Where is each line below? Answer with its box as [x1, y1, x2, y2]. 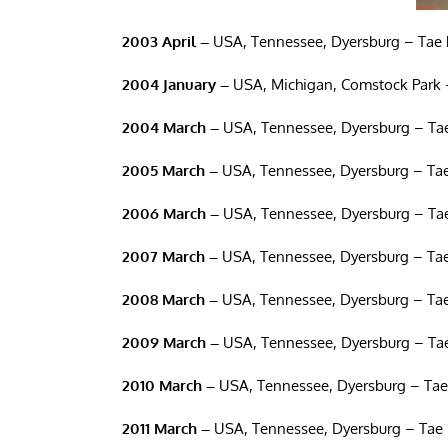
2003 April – [121, 32, 209, 51]
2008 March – [121, 290, 218, 309]
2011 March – [121, 419, 210, 438]
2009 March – [121, 333, 219, 352]
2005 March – [121, 161, 218, 180]
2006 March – [121, 204, 219, 223]
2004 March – [121, 118, 219, 137]
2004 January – [121, 75, 233, 94]
